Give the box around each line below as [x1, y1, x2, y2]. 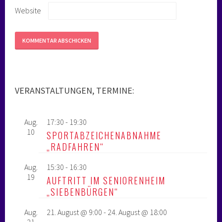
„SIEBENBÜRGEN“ [47, 185, 119, 199]
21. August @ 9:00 [47, 207, 103, 218]
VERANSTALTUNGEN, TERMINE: [15, 85, 135, 97]
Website [15, 5, 42, 16]
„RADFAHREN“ [47, 140, 105, 154]
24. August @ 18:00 [108, 207, 167, 218]
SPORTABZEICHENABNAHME [47, 129, 162, 142]
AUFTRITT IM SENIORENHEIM [47, 174, 166, 187]
